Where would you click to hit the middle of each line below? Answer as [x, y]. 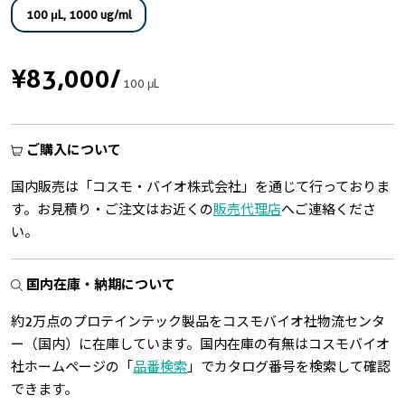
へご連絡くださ [329, 209]
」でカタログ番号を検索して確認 [289, 367]
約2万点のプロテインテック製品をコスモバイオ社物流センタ [198, 321]
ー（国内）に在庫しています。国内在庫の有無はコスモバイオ [200, 344]
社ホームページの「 [72, 367]
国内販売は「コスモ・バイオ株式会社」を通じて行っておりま [200, 187]
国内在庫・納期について [99, 284]
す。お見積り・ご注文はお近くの [112, 209]
